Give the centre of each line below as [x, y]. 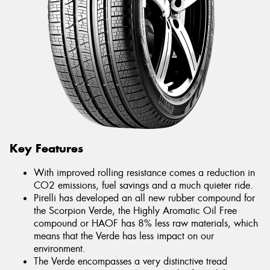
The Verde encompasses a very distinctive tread [130, 262]
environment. [60, 249]
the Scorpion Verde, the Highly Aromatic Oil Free [135, 211]
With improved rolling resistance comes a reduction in [144, 173]
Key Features [46, 149]
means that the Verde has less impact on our [124, 236]
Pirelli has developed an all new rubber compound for [144, 198]
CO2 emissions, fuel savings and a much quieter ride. [143, 186]
